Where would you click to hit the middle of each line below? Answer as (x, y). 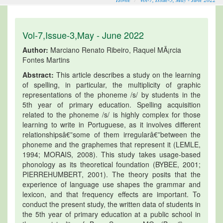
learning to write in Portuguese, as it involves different (111, 124)
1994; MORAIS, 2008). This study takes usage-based (111, 154)
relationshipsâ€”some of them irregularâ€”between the (111, 134)
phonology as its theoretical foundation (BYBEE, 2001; (111, 164)
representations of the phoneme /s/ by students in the (111, 94)
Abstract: (38, 74)
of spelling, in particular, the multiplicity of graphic (111, 84)
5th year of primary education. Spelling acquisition (111, 104)
